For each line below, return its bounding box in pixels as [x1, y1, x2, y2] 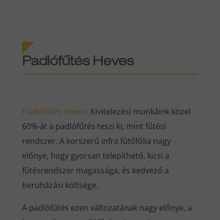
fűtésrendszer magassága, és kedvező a [22, 165, 169, 176]
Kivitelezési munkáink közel [88, 106, 191, 117]
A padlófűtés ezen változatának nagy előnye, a [22, 202, 192, 213]
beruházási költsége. [22, 179, 98, 191]
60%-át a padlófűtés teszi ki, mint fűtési [22, 120, 166, 132]
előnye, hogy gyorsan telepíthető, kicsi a [22, 150, 169, 161]
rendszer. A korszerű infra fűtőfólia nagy [22, 135, 171, 146]
